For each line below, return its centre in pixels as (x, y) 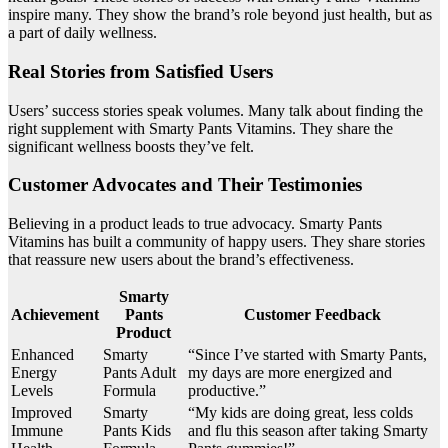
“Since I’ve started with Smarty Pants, (307, 355)
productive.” (227, 391)
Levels (32, 391)
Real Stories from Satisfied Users (140, 71)
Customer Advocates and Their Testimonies (185, 185)
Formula (129, 391)
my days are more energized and (290, 373)
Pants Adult (139, 373)
